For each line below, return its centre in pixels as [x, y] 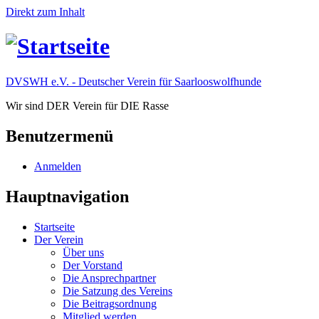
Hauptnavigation [67, 196]
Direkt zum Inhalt [45, 12]
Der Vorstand [93, 265]
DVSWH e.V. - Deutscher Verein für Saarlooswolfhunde [134, 81]
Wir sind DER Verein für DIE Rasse [87, 105]
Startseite [54, 226]
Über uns [83, 252]
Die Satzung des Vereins [117, 291]
